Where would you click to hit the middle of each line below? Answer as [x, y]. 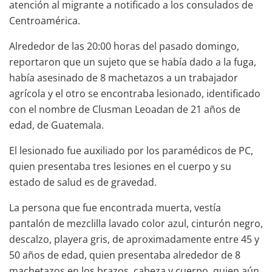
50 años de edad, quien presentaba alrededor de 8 [125, 255]
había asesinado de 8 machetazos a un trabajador [124, 77]
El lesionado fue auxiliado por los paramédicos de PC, [131, 150]
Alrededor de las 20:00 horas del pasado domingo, [124, 46]
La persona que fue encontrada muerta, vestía [115, 207]
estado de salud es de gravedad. [83, 182]
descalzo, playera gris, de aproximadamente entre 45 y [134, 239]
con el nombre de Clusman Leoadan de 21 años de [125, 109]
